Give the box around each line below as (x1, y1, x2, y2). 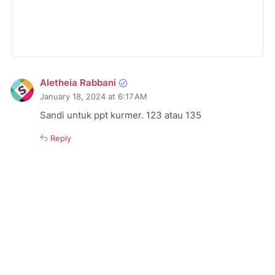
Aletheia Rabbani (40, 77, 116, 88)
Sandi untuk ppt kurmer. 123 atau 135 (40, 109, 201, 121)
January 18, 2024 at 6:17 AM (40, 91, 147, 101)
